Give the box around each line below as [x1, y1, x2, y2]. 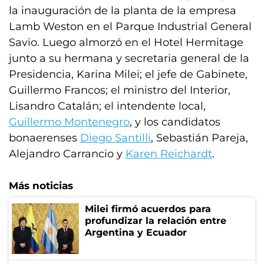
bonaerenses [9, 131, 80, 144]
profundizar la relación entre [85, 215, 226, 226]
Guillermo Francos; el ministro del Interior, [9, 84, 230, 97]
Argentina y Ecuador [85, 227, 187, 238]
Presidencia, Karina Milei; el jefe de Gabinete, [9, 68, 247, 81]
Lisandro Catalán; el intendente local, [9, 100, 206, 113]
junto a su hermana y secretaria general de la [9, 52, 249, 65]
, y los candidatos [130, 115, 220, 128]
